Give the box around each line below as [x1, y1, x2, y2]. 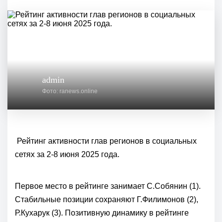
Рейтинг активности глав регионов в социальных [15, 137, 197, 146]
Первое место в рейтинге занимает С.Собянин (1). [15, 182, 201, 191]
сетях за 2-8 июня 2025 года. [15, 150, 119, 159]
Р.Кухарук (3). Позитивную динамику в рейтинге [15, 209, 189, 218]
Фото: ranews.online [42, 88, 98, 95]
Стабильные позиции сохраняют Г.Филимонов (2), [15, 195, 198, 204]
